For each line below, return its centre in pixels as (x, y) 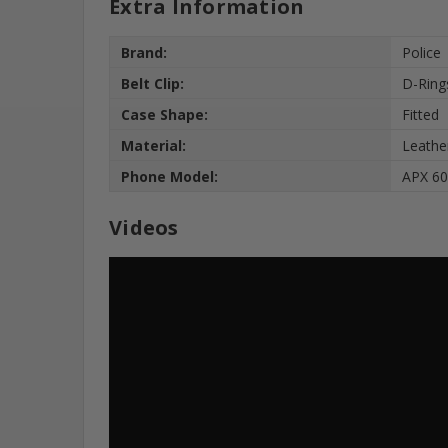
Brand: (144, 52)
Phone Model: (170, 176)
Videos (144, 228)
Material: (154, 145)
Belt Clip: (153, 83)
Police (422, 52)
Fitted (421, 114)
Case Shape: (165, 114)
